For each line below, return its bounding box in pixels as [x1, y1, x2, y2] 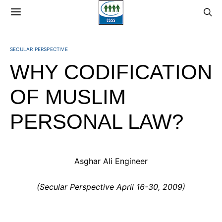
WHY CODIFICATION [10, 60, 212, 84]
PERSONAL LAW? [10, 110, 183, 133]
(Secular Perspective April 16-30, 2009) [37, 182, 185, 192]
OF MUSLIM [10, 85, 126, 109]
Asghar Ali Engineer [74, 156, 148, 166]
